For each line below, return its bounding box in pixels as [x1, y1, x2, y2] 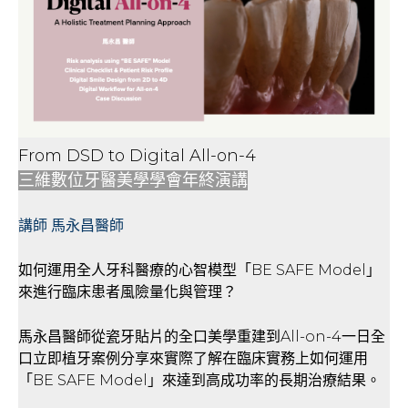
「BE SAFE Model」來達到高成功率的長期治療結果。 [18, 371, 381, 389]
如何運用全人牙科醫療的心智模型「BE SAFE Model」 [18, 261, 381, 280]
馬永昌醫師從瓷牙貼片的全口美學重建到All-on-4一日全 [18, 327, 385, 345]
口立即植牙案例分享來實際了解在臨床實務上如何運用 [18, 349, 368, 367]
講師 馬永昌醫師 [18, 217, 124, 235]
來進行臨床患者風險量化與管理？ [18, 283, 237, 301]
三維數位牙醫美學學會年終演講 [18, 170, 248, 191]
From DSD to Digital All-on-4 [18, 146, 260, 167]
